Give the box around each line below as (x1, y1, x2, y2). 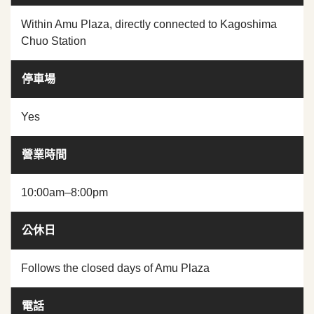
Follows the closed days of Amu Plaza (21, 262, 210, 275)
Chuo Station (21, 35, 86, 48)
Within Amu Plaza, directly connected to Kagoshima (21, 18, 277, 31)
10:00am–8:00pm (21, 186, 108, 199)
